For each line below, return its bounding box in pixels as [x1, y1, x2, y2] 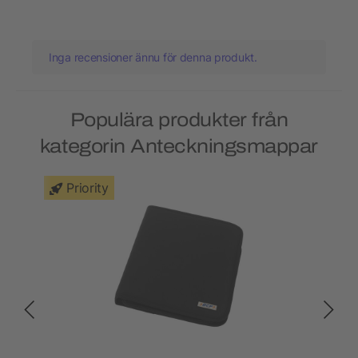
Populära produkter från [70, 109, 288, 131]
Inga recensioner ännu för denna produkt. [49, 50, 257, 65]
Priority [66, 180, 109, 197]
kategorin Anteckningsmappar [39, 136, 319, 157]
